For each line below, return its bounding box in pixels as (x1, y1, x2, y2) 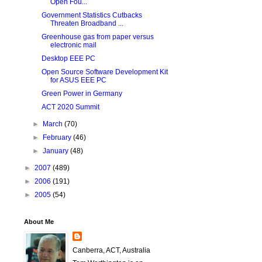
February (43, 133, 74, 142)
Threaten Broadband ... (50, 19, 123, 27)
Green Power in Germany (41, 89, 122, 98)
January (43, 147, 71, 155)
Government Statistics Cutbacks (41, 11, 142, 19)
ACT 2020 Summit (41, 103, 99, 111)
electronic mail (50, 41, 96, 49)
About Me (24, 218, 54, 225)
